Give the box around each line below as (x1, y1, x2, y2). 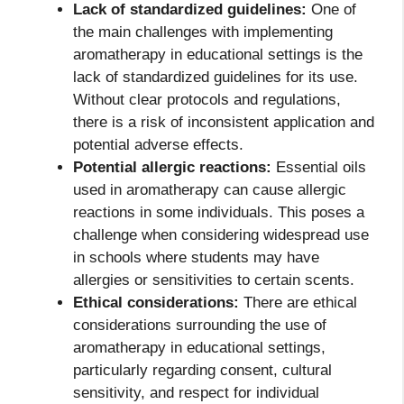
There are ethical (239, 294, 357, 312)
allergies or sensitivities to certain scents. (73, 271, 354, 289)
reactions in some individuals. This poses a (73, 204, 364, 222)
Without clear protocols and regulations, (73, 91, 341, 109)
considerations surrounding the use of (73, 317, 326, 335)
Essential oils (271, 159, 366, 177)
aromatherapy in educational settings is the (73, 46, 363, 64)
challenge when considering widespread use (73, 226, 369, 244)
